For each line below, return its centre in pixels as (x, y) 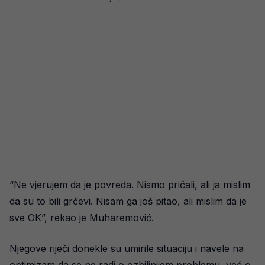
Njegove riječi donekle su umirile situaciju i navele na (127, 249)
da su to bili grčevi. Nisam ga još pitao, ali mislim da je (128, 201)
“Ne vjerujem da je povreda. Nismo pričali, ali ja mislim (130, 185)
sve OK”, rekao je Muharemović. (82, 218)
